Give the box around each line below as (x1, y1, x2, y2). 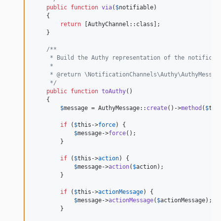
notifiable (119, 4, 153, 11)
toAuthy (102, 88, 126, 95)
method (181, 105, 202, 112)
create (147, 105, 167, 112)
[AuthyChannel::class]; (81, 21, 160, 28)
